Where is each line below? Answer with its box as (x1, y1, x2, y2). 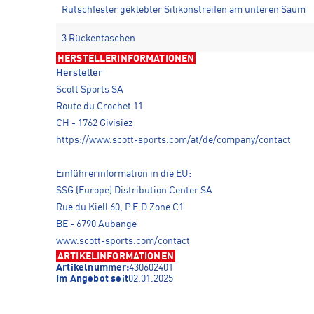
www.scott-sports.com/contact (56, 236, 190, 247)
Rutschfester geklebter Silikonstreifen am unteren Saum (62, 5, 306, 15)
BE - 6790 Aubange (56, 219, 137, 230)
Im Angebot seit (56, 274, 128, 285)
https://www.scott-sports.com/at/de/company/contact (56, 135, 291, 146)
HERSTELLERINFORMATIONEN (57, 54, 195, 64)
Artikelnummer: (56, 263, 129, 273)
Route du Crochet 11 (56, 102, 143, 112)
